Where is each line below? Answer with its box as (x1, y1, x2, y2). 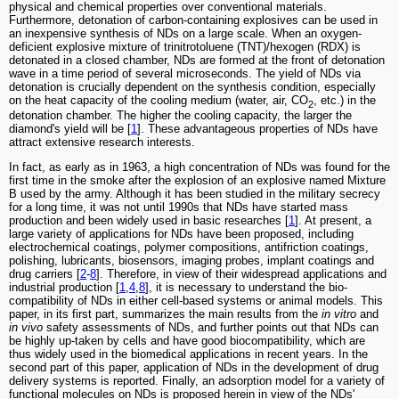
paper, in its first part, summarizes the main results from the (9, 307, 322, 322)
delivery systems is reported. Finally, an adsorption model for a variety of (9, 374, 385, 388)
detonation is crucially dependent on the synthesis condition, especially (9, 79, 376, 94)
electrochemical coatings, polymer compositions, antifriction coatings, (9, 240, 369, 255)
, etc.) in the (313, 93, 376, 107)
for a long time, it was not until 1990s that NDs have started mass (9, 200, 348, 215)
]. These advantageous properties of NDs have (137, 122, 378, 136)
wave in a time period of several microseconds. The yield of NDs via (9, 66, 361, 80)
